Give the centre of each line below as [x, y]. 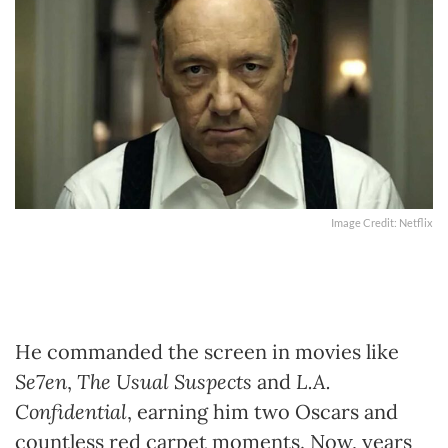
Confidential [71, 411]
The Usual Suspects [164, 381]
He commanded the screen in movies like [207, 351]
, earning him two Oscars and [262, 411]
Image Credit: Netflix [382, 222]
